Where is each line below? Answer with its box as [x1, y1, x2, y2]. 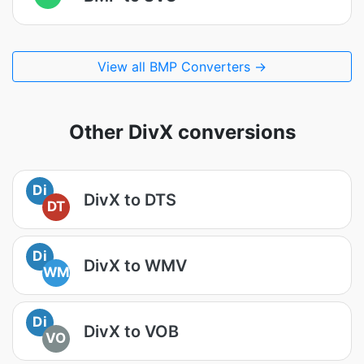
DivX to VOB [84, 321, 179, 341]
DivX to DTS [84, 189, 176, 210]
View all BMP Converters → [97, 58, 266, 75]
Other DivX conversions [68, 120, 296, 144]
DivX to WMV [84, 255, 187, 275]
